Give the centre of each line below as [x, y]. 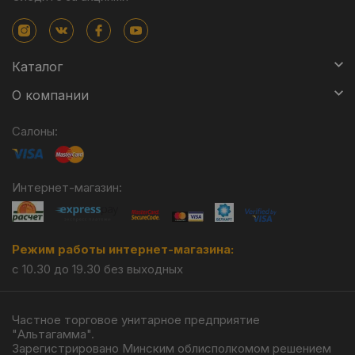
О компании [50, 95]
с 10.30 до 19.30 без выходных [97, 269]
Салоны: [35, 131]
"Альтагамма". [53, 334]
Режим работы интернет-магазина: [123, 249]
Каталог [37, 67]
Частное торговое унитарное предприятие [136, 320]
